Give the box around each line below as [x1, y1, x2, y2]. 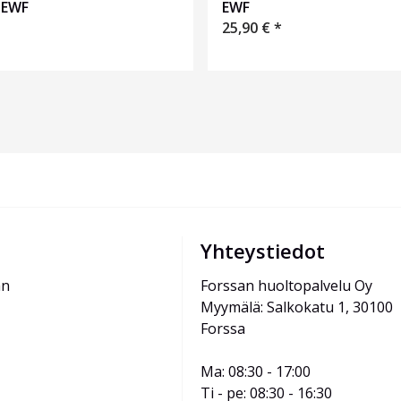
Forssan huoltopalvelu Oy [200, 276, 372, 296]
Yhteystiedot [200, 237, 325, 265]
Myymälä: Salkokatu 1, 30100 [200, 297, 397, 318]
